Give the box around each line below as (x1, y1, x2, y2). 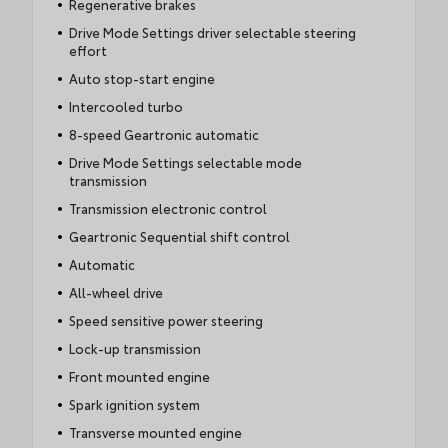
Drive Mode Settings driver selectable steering (68, 23, 356, 42)
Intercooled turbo (68, 97, 183, 116)
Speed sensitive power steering (68, 311, 263, 330)
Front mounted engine (68, 367, 210, 386)
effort (68, 41, 107, 60)
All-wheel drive (68, 283, 163, 302)
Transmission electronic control (68, 199, 267, 218)
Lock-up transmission (68, 339, 201, 358)
